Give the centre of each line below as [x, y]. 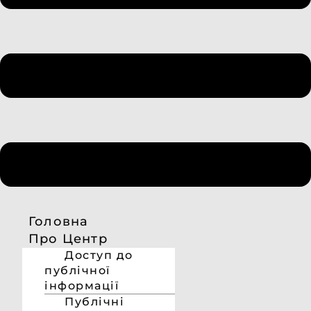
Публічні [94, 302]
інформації [82, 286]
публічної [77, 270]
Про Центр [68, 239]
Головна [59, 221]
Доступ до [99, 255]
